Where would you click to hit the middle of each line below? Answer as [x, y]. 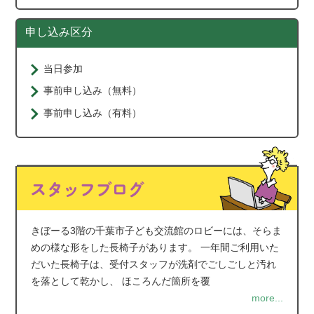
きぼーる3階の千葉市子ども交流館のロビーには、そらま [157, 230]
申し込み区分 [59, 32]
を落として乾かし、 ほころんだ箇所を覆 [121, 281]
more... [267, 298]
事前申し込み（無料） [93, 91]
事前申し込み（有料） [93, 112]
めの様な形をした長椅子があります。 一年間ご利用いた [155, 247]
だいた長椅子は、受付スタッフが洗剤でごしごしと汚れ [154, 264]
